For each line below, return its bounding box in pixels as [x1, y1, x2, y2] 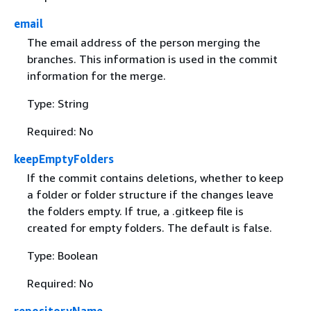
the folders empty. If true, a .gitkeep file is [26, 204, 244, 218]
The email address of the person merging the [26, 35, 260, 49]
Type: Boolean [26, 249, 98, 262]
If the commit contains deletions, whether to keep [26, 171, 283, 185]
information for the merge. [26, 68, 166, 83]
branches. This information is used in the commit [26, 51, 278, 66]
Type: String [26, 96, 89, 110]
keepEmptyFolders [14, 151, 114, 166]
